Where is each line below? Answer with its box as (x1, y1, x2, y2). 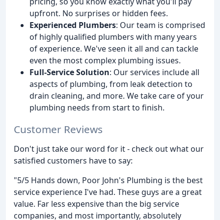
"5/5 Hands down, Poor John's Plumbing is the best (14, 175, 203, 186)
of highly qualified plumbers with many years (29, 31, 197, 42)
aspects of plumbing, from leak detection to (29, 78, 192, 89)
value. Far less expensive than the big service (14, 198, 179, 210)
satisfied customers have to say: (14, 155, 133, 166)
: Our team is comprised (116, 19, 205, 30)
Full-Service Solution (29, 66, 110, 78)
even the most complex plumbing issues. (29, 55, 181, 66)
